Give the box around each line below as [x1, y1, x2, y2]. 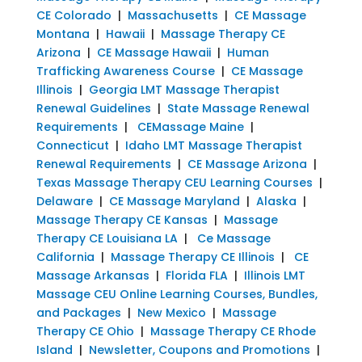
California [36, 248, 95, 265]
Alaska [255, 192, 297, 209]
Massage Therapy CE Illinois [110, 248, 275, 265]
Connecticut [36, 137, 109, 154]
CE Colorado [36, 6, 112, 23]
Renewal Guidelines [36, 99, 151, 116]
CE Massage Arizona [187, 155, 307, 172]
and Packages [36, 304, 121, 321]
